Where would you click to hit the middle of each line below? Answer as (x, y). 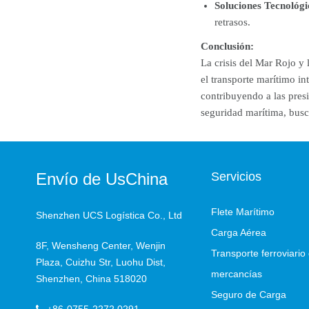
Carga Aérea (239, 233)
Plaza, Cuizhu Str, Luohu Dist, (101, 262)
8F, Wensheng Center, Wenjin (101, 246)
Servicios (236, 177)
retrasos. (232, 22)
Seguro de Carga (249, 295)
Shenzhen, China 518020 (91, 279)
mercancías (237, 274)
